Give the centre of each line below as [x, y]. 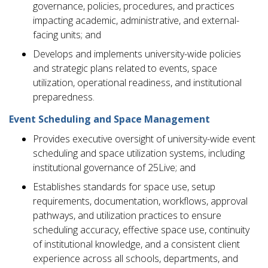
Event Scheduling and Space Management [109, 119]
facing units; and [67, 35]
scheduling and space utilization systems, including [139, 153]
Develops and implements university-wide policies [137, 54]
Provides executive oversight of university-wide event [144, 139]
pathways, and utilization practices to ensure [127, 216]
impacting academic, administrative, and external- [136, 21]
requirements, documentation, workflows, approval [140, 201]
